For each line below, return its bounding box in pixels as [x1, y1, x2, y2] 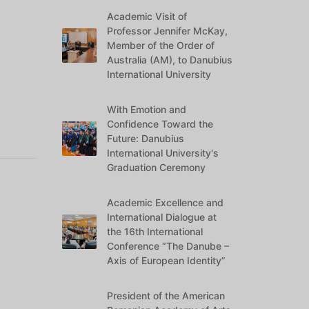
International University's [107, 147, 219, 159]
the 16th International [107, 226, 203, 237]
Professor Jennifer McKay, [107, 25, 228, 37]
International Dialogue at [107, 211, 217, 223]
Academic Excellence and [107, 197, 224, 208]
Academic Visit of [107, 10, 188, 22]
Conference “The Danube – [107, 240, 230, 252]
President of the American [107, 290, 226, 301]
